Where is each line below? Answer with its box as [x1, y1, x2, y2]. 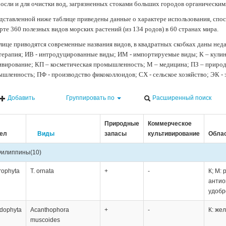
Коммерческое [147, 120, 192, 127]
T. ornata [30, 167, 54, 175]
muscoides [30, 216, 60, 223]
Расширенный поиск [151, 94, 212, 101]
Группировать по [65, 94, 117, 101]
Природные [104, 120, 139, 127]
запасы [104, 130, 127, 137]
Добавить [6, 94, 35, 101]
